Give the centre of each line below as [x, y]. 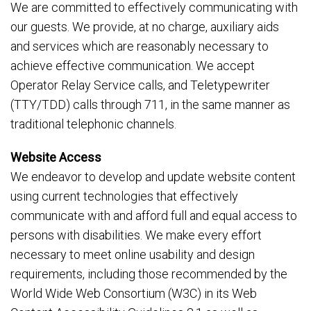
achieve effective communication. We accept [133, 66]
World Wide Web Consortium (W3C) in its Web [134, 293]
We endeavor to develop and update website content [153, 177]
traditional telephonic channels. [93, 124]
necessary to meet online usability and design [133, 254]
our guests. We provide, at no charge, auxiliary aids [145, 27]
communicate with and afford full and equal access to [154, 216]
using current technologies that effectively [124, 196]
